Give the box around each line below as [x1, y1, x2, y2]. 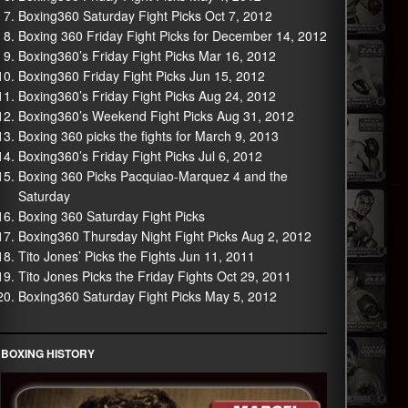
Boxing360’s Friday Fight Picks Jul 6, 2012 [17, 147, 262, 165]
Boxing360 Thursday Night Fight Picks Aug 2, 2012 [17, 227, 311, 245]
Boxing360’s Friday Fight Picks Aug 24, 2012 [17, 87, 276, 105]
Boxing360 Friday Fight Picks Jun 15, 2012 [17, 66, 265, 85]
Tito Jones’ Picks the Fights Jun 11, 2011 [17, 247, 255, 265]
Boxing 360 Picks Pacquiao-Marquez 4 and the [17, 167, 288, 185]
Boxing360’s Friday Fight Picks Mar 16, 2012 [17, 46, 276, 65]
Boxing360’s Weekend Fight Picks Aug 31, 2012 [17, 107, 294, 125]
